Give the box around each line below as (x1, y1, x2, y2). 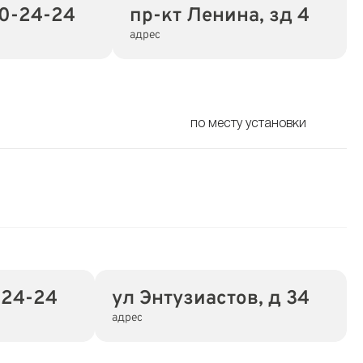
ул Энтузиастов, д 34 (112, 286, 310, 311)
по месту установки (190, 118, 306, 130)
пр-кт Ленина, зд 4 (130, 4, 310, 28)
